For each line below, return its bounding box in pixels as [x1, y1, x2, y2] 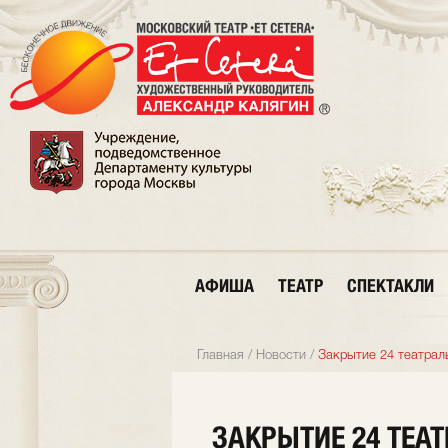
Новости [256, 350, 306, 361]
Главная [197, 350, 244, 361]
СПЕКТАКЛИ [347, 275, 434, 296]
